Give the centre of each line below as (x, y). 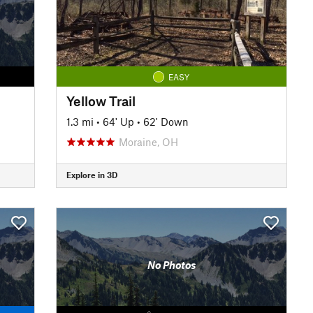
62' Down (166, 121)
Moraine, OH (148, 141)
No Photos (171, 265)
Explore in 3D (92, 175)
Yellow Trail (101, 101)
